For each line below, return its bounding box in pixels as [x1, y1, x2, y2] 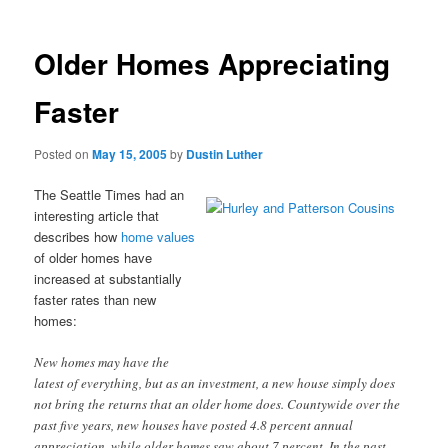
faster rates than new [34, 290, 157, 309]
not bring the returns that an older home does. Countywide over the [34, 395, 401, 414]
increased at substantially [34, 269, 183, 288]
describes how [34, 227, 118, 246]
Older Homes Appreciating [34, 43, 391, 85]
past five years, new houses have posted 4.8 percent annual [34, 416, 354, 435]
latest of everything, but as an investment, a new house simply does [34, 374, 396, 393]
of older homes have [34, 248, 153, 267]
